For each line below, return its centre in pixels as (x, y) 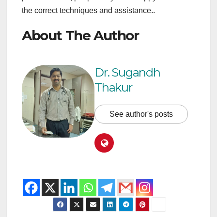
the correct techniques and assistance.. (88, 11)
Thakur (113, 87)
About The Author (80, 36)
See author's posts (141, 114)
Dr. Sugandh (127, 72)
